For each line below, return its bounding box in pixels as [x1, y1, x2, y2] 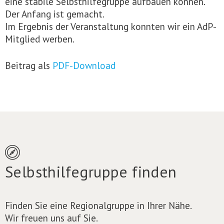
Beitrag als [5, 58, 52, 71]
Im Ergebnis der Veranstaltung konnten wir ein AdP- [5, 19, 216, 32]
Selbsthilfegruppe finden [5, 161, 177, 182]
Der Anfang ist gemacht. [5, 7, 104, 20]
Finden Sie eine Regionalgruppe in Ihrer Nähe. [5, 198, 192, 211]
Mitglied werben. [5, 32, 74, 45]
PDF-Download [52, 58, 115, 71]
